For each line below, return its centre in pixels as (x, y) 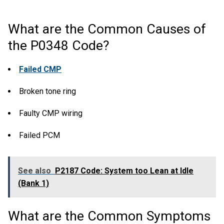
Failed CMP (40, 69)
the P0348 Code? (58, 45)
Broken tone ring (47, 91)
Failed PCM (39, 135)
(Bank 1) (33, 183)
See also (34, 170)
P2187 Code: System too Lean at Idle (124, 170)
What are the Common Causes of (107, 29)
